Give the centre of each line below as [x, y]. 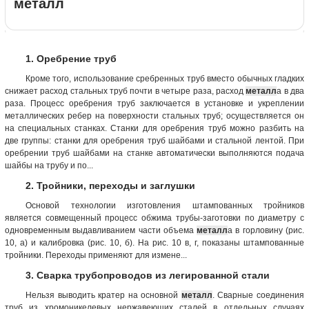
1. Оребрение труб [71, 58]
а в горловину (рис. [266, 230]
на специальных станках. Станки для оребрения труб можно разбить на [154, 128]
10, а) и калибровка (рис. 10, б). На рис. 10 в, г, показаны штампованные [154, 242]
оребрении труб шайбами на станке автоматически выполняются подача [154, 153]
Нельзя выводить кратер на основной [103, 295]
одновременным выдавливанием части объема [101, 230]
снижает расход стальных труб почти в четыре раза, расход [126, 91]
